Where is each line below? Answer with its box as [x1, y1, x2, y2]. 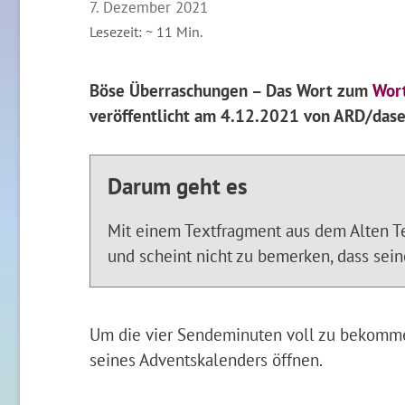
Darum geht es [107, 172, 248, 202]
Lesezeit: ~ [89, 22, 153, 42]
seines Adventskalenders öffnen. [89, 347, 323, 371]
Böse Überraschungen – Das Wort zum [89, 79, 372, 102]
